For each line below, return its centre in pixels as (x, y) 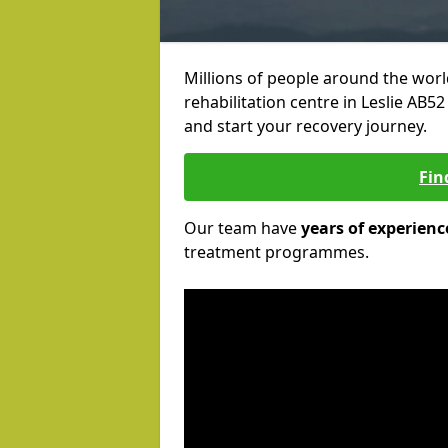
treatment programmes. (276, 252)
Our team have (242, 228)
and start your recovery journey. (305, 126)
